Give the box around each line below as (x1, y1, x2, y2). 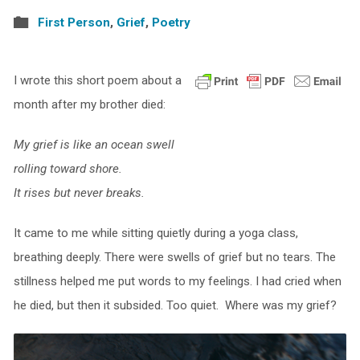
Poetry (151, 15, 190, 30)
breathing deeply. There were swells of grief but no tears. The (13, 250, 336, 264)
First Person (37, 15, 110, 30)
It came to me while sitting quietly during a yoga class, (13, 226, 298, 240)
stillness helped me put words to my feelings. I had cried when (13, 274, 342, 288)
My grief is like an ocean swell (13, 137, 174, 152)
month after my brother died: (13, 97, 166, 112)
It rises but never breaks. (13, 186, 145, 200)
